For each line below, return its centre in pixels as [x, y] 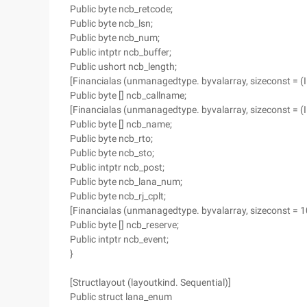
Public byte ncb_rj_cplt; [118, 196]
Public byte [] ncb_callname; [128, 95]
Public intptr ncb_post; [117, 167]
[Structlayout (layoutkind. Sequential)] [150, 282]
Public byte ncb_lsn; [111, 23]
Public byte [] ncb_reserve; [124, 225]
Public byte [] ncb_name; [121, 124]
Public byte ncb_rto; [111, 138]
